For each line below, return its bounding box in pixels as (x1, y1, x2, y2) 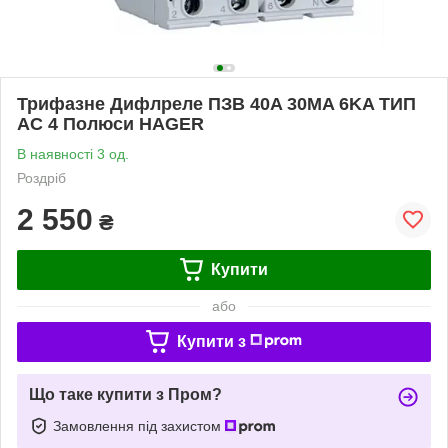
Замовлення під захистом (53, 417, 225, 434)
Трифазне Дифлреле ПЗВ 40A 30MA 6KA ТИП (17, 93, 416, 114)
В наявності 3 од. (17, 145, 129, 162)
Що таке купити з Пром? (29, 385, 222, 403)
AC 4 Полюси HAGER (17, 113, 204, 134)
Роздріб (17, 169, 66, 186)
